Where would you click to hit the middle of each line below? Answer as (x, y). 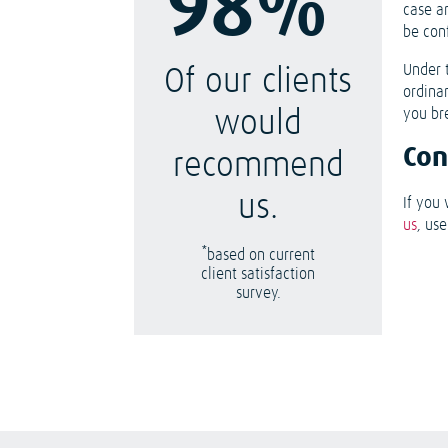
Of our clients (258, 82)
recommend (258, 166)
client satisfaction (258, 274)
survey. (258, 293)
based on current (260, 255)
